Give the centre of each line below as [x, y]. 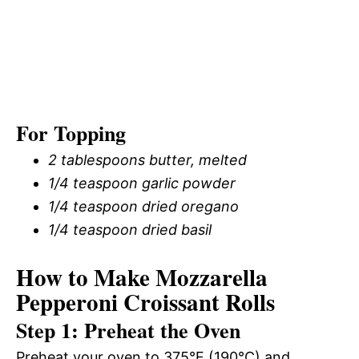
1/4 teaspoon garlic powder [142, 183]
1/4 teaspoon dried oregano [143, 206]
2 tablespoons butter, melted [147, 160]
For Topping [71, 133]
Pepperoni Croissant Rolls [145, 302]
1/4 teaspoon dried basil [130, 230]
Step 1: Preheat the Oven [128, 330]
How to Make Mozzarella [142, 277]
